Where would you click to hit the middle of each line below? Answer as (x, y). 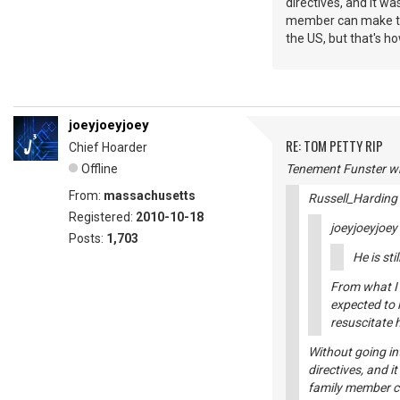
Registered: (102, 217)
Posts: (87, 238)
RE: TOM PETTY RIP (334, 146)
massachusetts (150, 196)
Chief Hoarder (108, 147)
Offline (100, 169)
